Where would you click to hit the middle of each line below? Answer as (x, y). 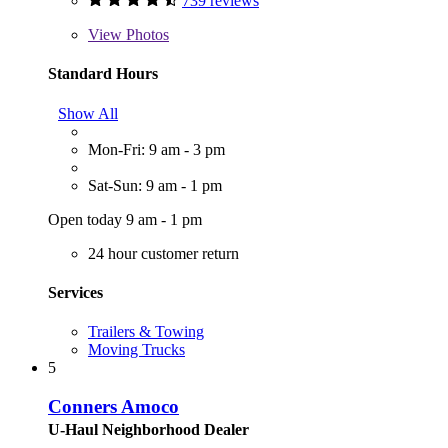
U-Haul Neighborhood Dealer (148, 429)
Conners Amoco (113, 406)
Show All (88, 113)
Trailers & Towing (146, 332)
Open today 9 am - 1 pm (125, 219)
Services (75, 292)
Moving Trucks (136, 350)
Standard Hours (103, 74)
